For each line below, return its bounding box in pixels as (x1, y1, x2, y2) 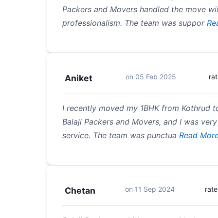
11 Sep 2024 (135, 184, 175, 193)
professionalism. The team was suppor (62, 18, 204, 28)
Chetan (65, 185, 95, 196)
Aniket (65, 73, 92, 83)
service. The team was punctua (62, 130, 177, 140)
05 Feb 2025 (135, 72, 176, 81)
